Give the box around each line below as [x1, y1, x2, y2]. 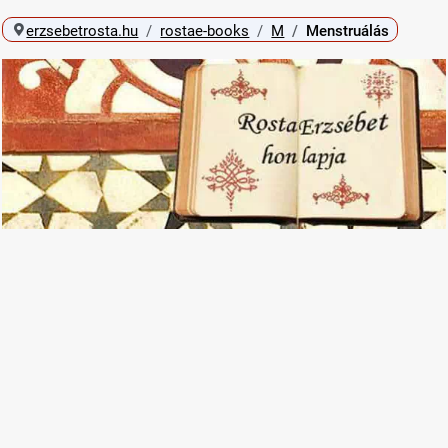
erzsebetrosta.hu [26, 21, 139, 40]
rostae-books [160, 21, 250, 40]
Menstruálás [306, 21, 390, 40]
